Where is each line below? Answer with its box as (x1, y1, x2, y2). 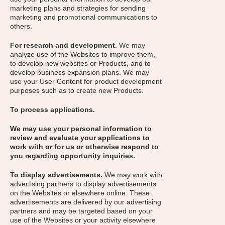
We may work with (102, 171, 162, 179)
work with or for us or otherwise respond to (10, 143, 159, 151)
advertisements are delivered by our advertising (10, 198, 161, 206)
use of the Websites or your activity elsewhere (10, 216, 156, 224)
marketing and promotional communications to (10, 13, 157, 21)
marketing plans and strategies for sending (10, 4, 146, 12)
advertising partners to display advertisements (10, 180, 156, 188)
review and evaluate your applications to (10, 134, 150, 142)
